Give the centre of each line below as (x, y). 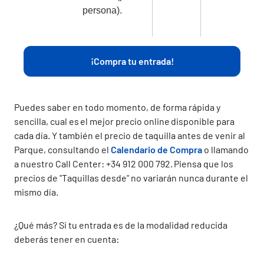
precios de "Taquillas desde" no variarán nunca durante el (131, 178)
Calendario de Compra (156, 149)
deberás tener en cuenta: (67, 239)
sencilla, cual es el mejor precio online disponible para (124, 121)
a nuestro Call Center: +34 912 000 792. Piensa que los (124, 164)
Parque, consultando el (62, 149)
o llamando (225, 149)
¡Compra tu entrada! (132, 61)
